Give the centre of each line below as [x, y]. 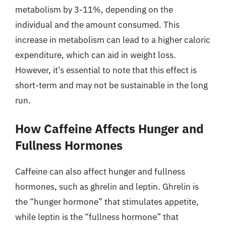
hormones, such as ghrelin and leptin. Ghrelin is [107, 187]
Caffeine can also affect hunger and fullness [100, 172]
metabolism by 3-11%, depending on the [94, 9]
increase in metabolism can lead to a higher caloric [113, 40]
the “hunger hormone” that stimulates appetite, [107, 202]
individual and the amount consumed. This [97, 24]
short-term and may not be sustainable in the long [111, 85]
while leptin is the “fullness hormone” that [97, 217]
